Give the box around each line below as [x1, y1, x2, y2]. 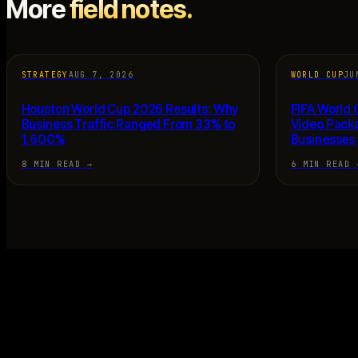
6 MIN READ [290, 158, 351, 170]
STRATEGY [21, 70, 69, 81]
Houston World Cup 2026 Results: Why [21, 101, 239, 117]
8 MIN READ [21, 158, 82, 170]
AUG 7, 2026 [68, 70, 133, 81]
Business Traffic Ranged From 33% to [21, 116, 236, 132]
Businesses [290, 131, 356, 147]
